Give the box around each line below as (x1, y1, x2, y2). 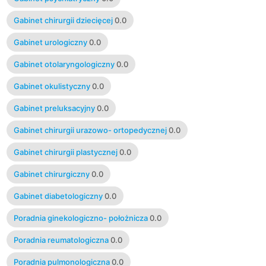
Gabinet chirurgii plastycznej (13, 147, 118, 157)
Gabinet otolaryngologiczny (13, 59, 115, 69)
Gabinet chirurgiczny (13, 169, 90, 179)
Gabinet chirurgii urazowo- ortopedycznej (13, 125, 167, 135)
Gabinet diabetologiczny (13, 191, 103, 201)
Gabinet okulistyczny (13, 81, 90, 91)
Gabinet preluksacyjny (13, 103, 95, 113)
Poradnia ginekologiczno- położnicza (13, 213, 148, 223)
